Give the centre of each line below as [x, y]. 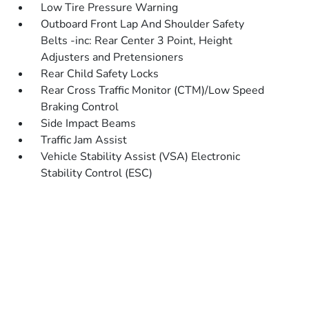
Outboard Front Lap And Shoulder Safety [143, 24]
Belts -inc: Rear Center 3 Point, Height [137, 41]
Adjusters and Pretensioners [112, 57]
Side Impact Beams [89, 123]
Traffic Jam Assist [84, 140]
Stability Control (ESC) [97, 173]
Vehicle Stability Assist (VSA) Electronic [141, 157]
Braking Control [80, 107]
